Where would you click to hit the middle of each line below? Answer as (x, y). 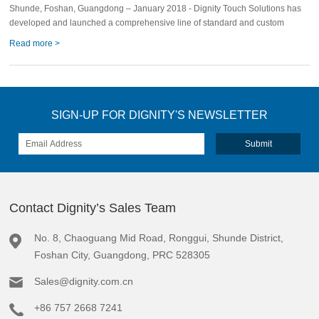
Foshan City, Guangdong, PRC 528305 (122, 255)
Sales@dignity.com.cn (84, 281)
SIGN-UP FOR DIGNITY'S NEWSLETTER (159, 115)
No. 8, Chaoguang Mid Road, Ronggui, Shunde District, (159, 238)
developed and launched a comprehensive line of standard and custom (147, 23)
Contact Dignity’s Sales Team (93, 208)
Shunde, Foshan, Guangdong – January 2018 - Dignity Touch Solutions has (156, 9)
